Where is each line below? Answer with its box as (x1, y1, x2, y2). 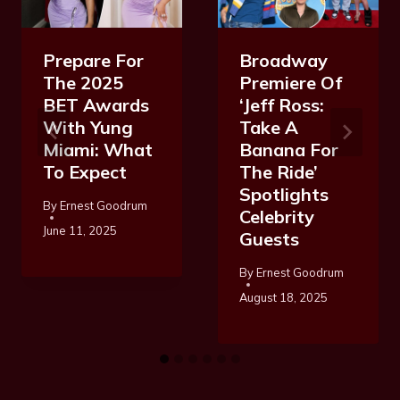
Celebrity (239, 204, 314, 228)
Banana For (239, 137, 338, 161)
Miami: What (43, 137, 153, 161)
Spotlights (239, 182, 329, 205)
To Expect (43, 160, 127, 183)
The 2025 (43, 71, 123, 94)
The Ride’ (239, 160, 318, 183)
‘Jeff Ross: (239, 93, 324, 116)
